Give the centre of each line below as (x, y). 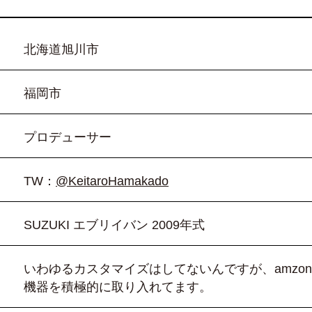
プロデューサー (68, 138)
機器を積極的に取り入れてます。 (118, 287)
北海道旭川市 (62, 50)
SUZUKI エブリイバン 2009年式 (115, 225)
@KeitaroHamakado (112, 181)
